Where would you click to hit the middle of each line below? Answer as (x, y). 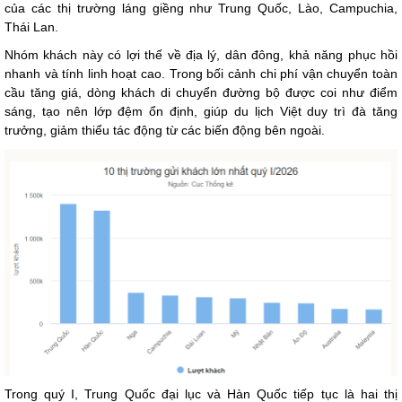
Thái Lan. (31, 26)
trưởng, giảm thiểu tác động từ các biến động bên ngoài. (165, 130)
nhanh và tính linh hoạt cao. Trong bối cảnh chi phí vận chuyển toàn (201, 73)
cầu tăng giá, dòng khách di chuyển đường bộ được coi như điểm (201, 92)
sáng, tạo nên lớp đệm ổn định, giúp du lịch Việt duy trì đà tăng (201, 111)
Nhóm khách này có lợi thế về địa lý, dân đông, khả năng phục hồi (201, 54)
